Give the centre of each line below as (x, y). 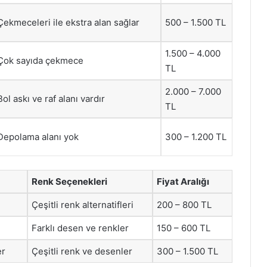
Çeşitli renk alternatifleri (83, 204)
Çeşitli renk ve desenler (82, 251)
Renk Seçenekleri (69, 181)
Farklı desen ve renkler (80, 228)
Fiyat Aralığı (183, 181)
